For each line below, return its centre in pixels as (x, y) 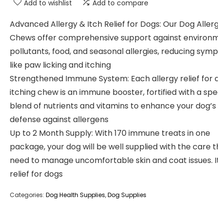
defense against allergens (59, 119)
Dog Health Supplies (75, 195)
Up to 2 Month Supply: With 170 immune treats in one (110, 133)
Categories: (28, 195)
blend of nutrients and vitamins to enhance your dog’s (113, 106)
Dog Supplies (127, 195)
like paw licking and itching (60, 65)
